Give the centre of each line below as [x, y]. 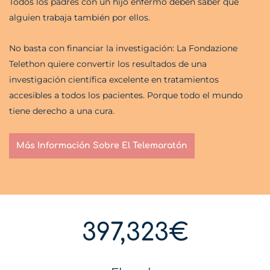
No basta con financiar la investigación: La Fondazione [123, 48]
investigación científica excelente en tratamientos [114, 79]
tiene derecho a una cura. [62, 111]
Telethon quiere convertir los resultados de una [108, 64]
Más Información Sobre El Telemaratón [102, 146]
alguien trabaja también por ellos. [80, 18]
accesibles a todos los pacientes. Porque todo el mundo [126, 95]
